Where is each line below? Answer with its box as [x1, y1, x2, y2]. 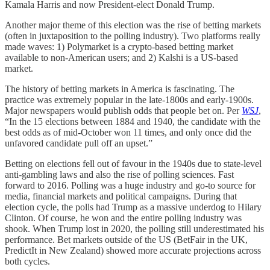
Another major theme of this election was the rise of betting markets [5, 20, 261, 31]
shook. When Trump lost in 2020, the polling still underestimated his [5, 224, 264, 234]
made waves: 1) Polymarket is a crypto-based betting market [5, 42, 233, 52]
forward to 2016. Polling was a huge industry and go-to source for [5, 180, 256, 191]
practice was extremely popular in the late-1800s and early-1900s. [5, 95, 254, 105]
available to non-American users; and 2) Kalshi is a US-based [5, 52, 238, 63]
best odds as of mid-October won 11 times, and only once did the [5, 127, 251, 138]
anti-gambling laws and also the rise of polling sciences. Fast [5, 169, 234, 180]
